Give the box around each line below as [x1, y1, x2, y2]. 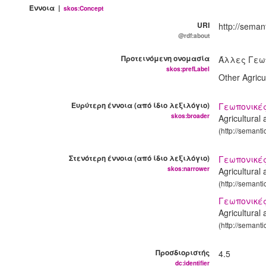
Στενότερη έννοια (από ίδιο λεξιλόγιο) [68, 153, 210, 164]
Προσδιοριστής [155, 247, 210, 258]
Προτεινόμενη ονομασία [121, 53, 210, 64]
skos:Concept [63, 4, 103, 13]
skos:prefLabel [166, 65, 210, 74]
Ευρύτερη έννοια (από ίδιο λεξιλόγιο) [71, 100, 210, 111]
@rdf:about [178, 31, 210, 40]
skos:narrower [167, 164, 210, 173]
